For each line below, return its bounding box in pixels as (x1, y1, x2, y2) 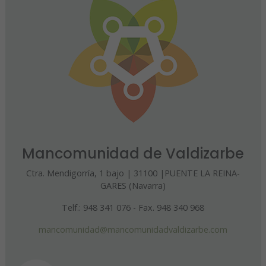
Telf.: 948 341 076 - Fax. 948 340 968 (62, 202, 204, 214)
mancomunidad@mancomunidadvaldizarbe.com (39, 224, 227, 236)
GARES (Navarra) (100, 180, 166, 192)
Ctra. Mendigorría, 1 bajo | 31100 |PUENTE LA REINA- (26, 167, 240, 179)
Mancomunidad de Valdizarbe (22, 144, 244, 164)
